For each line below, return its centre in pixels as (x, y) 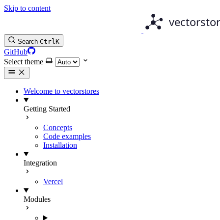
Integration (40, 163)
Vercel (53, 181)
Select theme (24, 62)
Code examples (67, 136)
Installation (60, 145)
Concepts (58, 127)
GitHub (16, 52)
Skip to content (27, 8)
